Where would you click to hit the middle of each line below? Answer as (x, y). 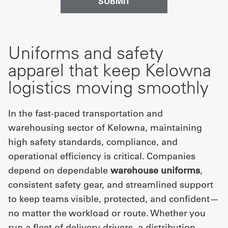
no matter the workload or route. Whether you (107, 213)
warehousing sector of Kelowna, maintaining (105, 127)
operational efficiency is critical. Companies (102, 156)
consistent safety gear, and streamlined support (111, 184)
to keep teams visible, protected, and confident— (113, 199)
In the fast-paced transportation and (85, 113)
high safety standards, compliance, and (93, 142)
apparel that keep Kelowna (110, 70)
